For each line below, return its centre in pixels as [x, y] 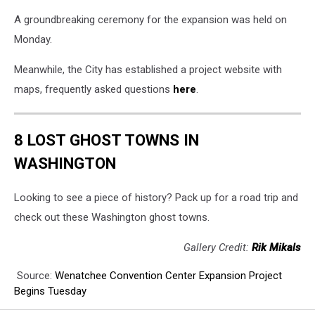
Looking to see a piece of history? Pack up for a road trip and [156, 198]
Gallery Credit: [218, 248]
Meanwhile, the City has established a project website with [148, 70]
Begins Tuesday [50, 291]
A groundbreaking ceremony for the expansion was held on [150, 20]
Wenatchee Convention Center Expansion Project [168, 276]
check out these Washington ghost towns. [112, 218]
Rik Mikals [276, 248]
